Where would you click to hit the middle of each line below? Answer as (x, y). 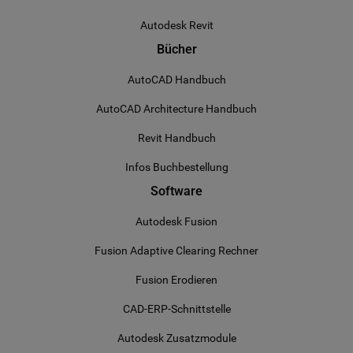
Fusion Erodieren (176, 280)
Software (176, 191)
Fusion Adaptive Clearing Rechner (176, 251)
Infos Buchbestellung (176, 167)
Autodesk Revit (176, 25)
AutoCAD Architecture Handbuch (176, 109)
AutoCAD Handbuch (176, 80)
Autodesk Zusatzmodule (176, 338)
